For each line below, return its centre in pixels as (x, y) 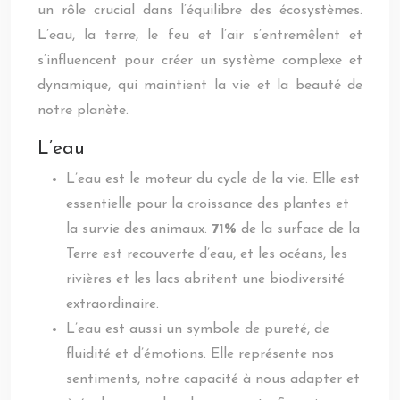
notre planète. (83, 111)
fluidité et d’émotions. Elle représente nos (200, 354)
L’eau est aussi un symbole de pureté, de (198, 329)
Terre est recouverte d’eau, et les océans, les (207, 254)
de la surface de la (300, 229)
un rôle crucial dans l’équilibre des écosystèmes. (200, 11)
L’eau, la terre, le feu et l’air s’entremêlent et (200, 36)
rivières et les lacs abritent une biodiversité (205, 279)
